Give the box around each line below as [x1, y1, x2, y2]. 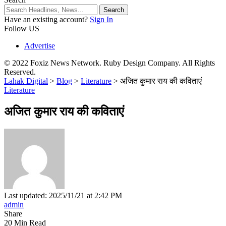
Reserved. [4, 67, 36, 76]
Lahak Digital [4, 76, 48, 85]
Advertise [24, 41, 55, 50]
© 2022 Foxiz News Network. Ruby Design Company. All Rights [4, 58, 215, 67]
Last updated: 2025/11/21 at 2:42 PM [4, 191, 122, 200]
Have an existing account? [4, 15, 88, 24]
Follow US [4, 24, 39, 33]
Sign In [90, 15, 113, 24]
